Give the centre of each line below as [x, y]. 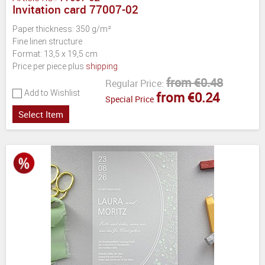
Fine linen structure [47, 41]
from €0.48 [195, 82]
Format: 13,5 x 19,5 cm [55, 54]
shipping [102, 66]
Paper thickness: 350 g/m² [62, 29]
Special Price [130, 99]
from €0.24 [188, 97]
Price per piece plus [49, 66]
